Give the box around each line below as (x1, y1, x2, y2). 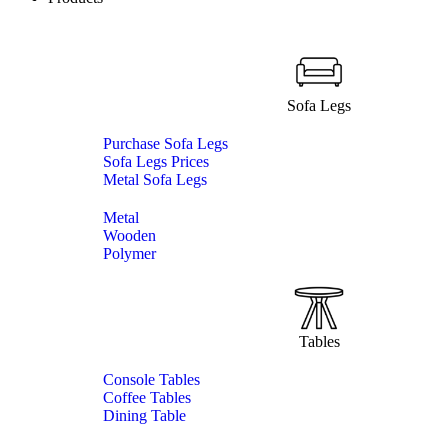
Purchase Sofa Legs (103, 135, 228, 152)
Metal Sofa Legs (103, 171, 207, 188)
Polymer (103, 245, 156, 262)
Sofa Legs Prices (103, 153, 209, 170)
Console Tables (103, 371, 200, 388)
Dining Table (103, 407, 186, 424)
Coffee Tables (103, 389, 191, 406)
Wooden (103, 227, 156, 244)
